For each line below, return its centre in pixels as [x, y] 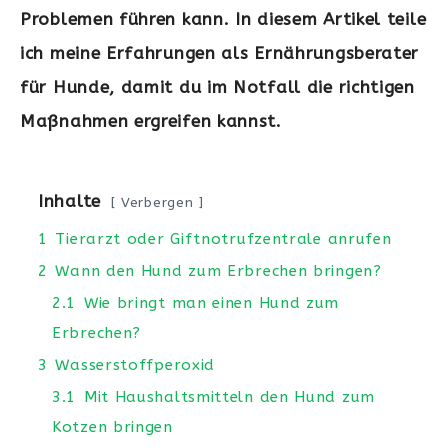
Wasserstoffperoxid [135, 364]
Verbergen [157, 202]
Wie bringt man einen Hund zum [211, 302]
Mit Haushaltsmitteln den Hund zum [229, 396]
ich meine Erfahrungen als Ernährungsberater [220, 52]
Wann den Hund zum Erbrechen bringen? [218, 270]
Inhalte [69, 200]
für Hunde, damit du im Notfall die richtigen [217, 86]
